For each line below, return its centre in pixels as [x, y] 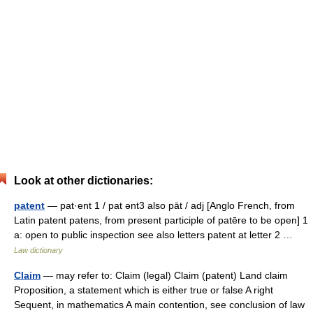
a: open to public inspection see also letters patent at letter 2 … [156, 235]
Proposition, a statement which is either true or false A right [144, 290]
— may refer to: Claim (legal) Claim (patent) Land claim [164, 276]
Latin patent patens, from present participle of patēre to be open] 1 [161, 220]
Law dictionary [38, 250]
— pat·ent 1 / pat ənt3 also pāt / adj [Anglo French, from [170, 206]
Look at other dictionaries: [83, 181]
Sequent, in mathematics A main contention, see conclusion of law [159, 305]
